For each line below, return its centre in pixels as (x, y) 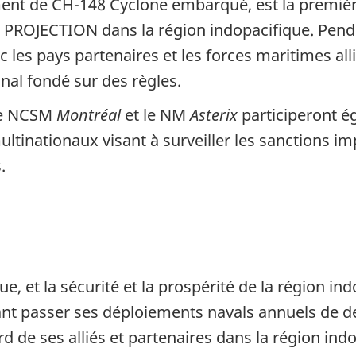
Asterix (214, 115)
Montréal (89, 115)
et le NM (155, 115)
